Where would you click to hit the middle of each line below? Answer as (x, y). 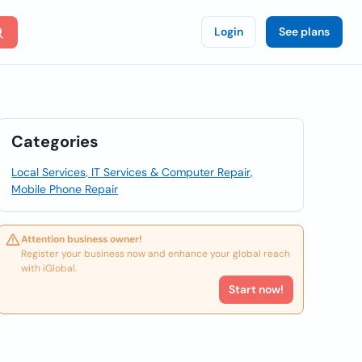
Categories (55, 141)
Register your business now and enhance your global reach (156, 254)
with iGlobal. (49, 268)
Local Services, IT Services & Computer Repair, (133, 172)
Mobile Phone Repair (65, 189)
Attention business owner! (82, 239)
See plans (304, 32)
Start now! (256, 289)
